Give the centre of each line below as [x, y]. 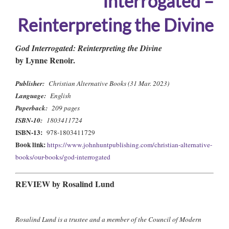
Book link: [31, 145]
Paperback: [33, 108]
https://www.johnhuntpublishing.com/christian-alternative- [130, 145]
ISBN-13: [31, 132]
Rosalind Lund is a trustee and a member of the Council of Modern [108, 219]
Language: [33, 96]
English [61, 96]
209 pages [66, 108]
